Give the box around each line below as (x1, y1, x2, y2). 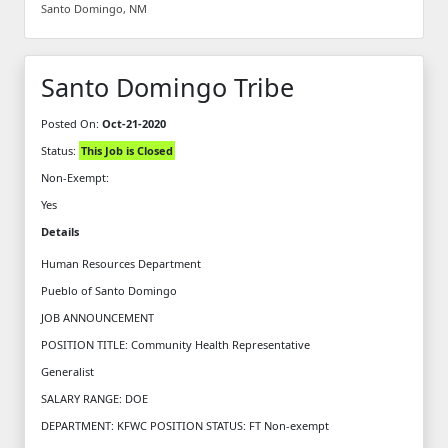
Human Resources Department (41, 255, 201, 271)
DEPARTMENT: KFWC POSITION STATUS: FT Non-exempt (41, 417, 329, 433)
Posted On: (41, 115, 102, 131)
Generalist (41, 363, 94, 379)
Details (41, 223, 79, 239)
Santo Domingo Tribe (41, 69, 294, 104)
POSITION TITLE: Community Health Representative (41, 336, 310, 352)
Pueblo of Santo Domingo (41, 282, 177, 298)
